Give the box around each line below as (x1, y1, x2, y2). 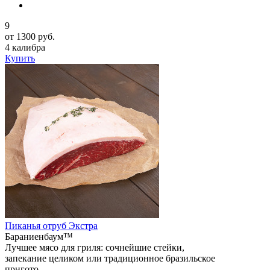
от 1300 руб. (5, 31, 55, 42)
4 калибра (5, 42, 45, 52)
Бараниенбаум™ (5, 231, 73, 242)
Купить (5, 52, 35, 63)
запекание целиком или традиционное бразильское (5, 253, 215, 263)
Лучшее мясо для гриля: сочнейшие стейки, (5, 242, 184, 253)
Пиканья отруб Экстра (5, 220, 98, 231)
